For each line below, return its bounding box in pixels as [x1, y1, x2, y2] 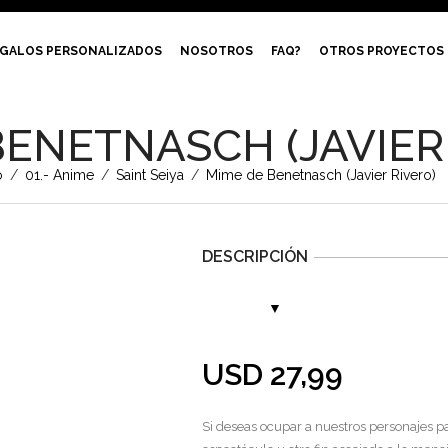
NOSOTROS [180, 44, 253, 58]
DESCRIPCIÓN [202, 247, 308, 266]
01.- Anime [24, 167, 94, 183]
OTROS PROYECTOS [319, 44, 444, 58]
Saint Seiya [115, 167, 184, 183]
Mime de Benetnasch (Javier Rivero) [201, 167, 436, 183]
